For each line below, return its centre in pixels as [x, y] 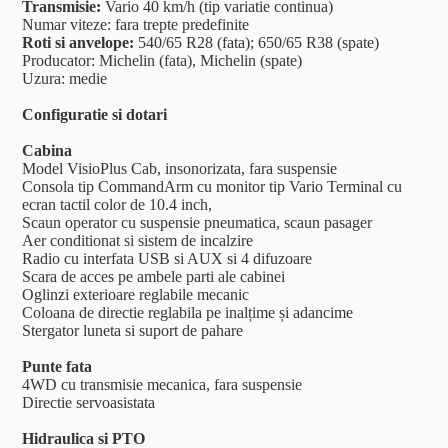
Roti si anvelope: [80, 43]
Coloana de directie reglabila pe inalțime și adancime [188, 313]
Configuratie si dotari [95, 115]
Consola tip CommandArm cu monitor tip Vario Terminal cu [212, 187]
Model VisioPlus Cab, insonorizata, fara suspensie [180, 169]
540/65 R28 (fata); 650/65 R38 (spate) [259, 43]
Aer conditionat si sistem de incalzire [138, 241]
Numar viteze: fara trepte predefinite [136, 25]
